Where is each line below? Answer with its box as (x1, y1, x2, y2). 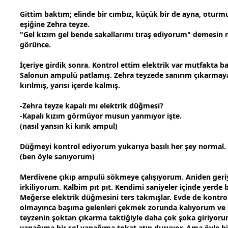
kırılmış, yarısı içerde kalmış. (20, 80, 120, 91)
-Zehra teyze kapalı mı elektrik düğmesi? (20, 101, 163, 111)
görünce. (20, 40, 51, 50)
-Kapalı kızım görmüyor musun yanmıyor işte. (20, 111, 182, 121)
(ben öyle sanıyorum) (20, 152, 95, 162)
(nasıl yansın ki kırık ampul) (20, 121, 118, 131)
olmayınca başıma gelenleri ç (20, 203, 122, 213)
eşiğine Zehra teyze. (20, 19, 90, 30)
